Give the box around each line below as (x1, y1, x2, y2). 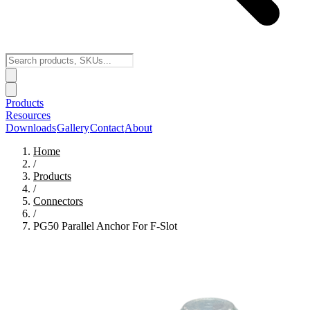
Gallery (57, 122, 89, 134)
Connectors (33, 195, 83, 207)
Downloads (6, 122, 56, 134)
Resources (6, 109, 51, 121)
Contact (90, 122, 124, 134)
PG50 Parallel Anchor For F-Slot (33, 220, 177, 232)
